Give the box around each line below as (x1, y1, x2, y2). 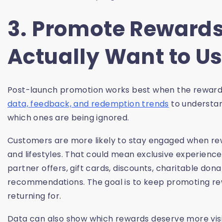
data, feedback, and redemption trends (7, 98, 169, 110)
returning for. (7, 190, 61, 202)
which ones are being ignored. (7, 112, 129, 124)
